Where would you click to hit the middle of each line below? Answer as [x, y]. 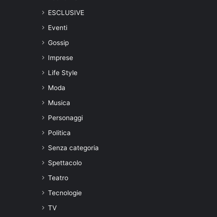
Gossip [58, 42]
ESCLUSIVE [66, 12]
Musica [59, 102]
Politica [59, 132]
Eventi [58, 27]
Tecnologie [65, 193]
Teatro [58, 178]
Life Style [63, 72]
